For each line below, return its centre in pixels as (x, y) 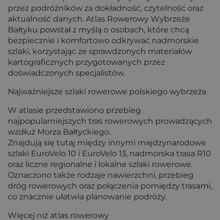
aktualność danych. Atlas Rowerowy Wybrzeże (99, 19)
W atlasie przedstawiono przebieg (74, 110)
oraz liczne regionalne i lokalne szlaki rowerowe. (100, 165)
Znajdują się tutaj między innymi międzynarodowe (107, 143)
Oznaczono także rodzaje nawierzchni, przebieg (101, 175)
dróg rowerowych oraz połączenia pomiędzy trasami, (110, 186)
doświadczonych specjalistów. (66, 73)
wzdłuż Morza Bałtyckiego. (59, 132)
